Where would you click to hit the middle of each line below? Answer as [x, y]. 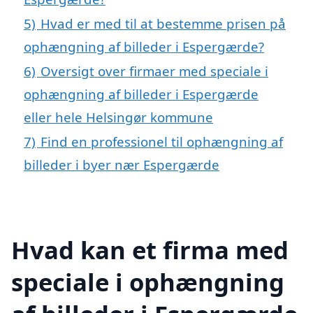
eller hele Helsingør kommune [118, 117]
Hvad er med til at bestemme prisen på [163, 23]
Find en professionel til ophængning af [162, 141]
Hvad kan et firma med [150, 249]
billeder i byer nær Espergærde [122, 164]
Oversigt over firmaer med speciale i [154, 71]
